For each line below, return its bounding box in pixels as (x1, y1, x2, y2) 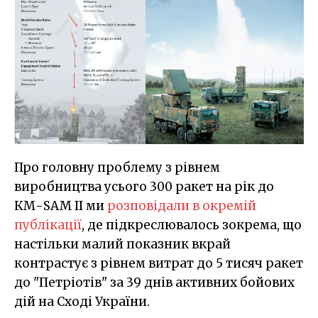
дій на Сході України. (14, 293, 150, 309)
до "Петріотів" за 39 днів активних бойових (14, 274, 295, 290)
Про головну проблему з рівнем (14, 159, 220, 175)
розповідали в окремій (107, 197, 256, 214)
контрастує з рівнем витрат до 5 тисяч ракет (14, 255, 303, 271)
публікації (14, 216, 82, 233)
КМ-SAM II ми (14, 197, 107, 214)
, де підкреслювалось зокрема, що (82, 216, 302, 233)
